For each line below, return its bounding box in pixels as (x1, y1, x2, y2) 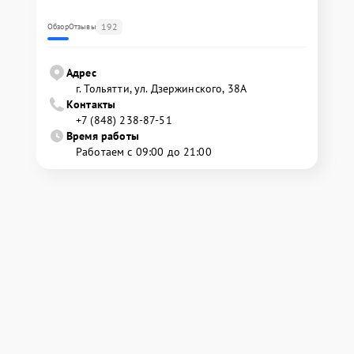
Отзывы (68, 21, 96, 32)
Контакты (66, 97, 116, 112)
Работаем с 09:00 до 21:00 (76, 145, 212, 160)
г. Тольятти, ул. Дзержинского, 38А (76, 81, 247, 96)
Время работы (66, 129, 139, 144)
